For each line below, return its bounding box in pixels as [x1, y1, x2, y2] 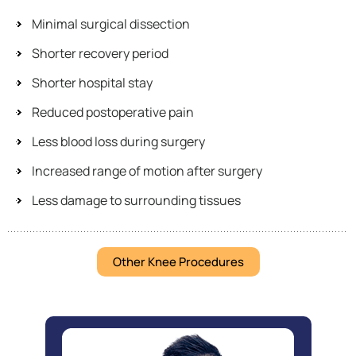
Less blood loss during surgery [32, 132, 205, 150]
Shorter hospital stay [32, 73, 153, 91]
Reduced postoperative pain [32, 103, 194, 121]
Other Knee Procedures [112, 253, 244, 270]
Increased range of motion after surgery [32, 161, 262, 180]
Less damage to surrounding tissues [32, 191, 241, 209]
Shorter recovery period [32, 44, 168, 62]
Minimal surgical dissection [32, 14, 190, 33]
